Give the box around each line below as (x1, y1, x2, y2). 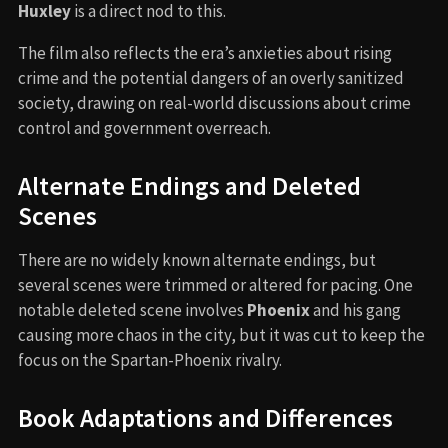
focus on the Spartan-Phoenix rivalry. (18, 348, 282, 371)
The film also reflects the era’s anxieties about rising (18, 41, 392, 64)
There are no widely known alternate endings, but (18, 248, 376, 271)
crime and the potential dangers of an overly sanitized (18, 66, 404, 89)
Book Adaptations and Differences (18, 401, 393, 434)
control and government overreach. (18, 116, 271, 139)
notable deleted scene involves (18, 298, 247, 321)
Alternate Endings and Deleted (18, 169, 361, 202)
